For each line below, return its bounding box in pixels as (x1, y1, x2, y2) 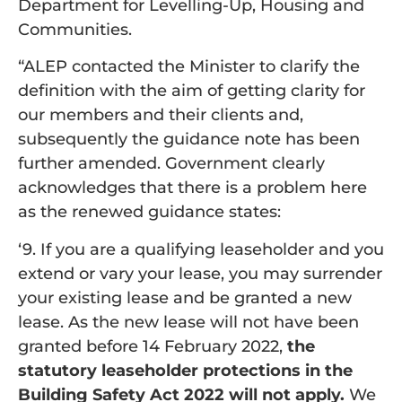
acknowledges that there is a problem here (18, 178, 367, 198)
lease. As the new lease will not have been (18, 311, 359, 332)
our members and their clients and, (18, 105, 303, 126)
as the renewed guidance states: (18, 202, 281, 223)
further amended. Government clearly (18, 153, 325, 174)
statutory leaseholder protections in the (18, 360, 353, 380)
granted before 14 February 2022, (18, 336, 287, 356)
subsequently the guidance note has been (18, 129, 360, 150)
